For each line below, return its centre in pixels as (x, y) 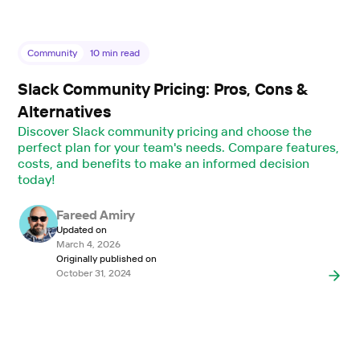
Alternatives (65, 112)
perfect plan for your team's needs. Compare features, (178, 147)
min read (120, 53)
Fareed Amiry (96, 215)
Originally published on (106, 259)
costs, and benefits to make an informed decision (164, 164)
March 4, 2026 (88, 244)
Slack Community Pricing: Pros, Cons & (163, 89)
